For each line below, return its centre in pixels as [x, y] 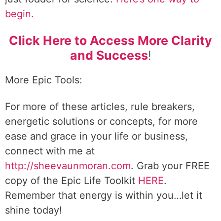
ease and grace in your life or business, [96, 136]
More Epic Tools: [44, 80]
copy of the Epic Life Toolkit [72, 181]
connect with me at [50, 151]
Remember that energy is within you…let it [104, 195]
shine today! [34, 210]
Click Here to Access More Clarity [110, 40]
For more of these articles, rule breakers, [100, 107]
